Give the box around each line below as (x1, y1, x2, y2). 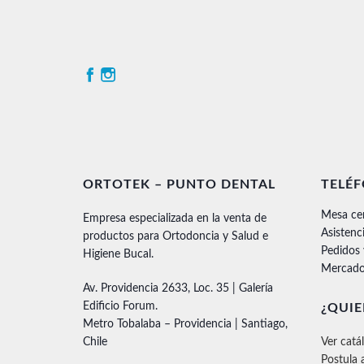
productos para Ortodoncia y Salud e (83, 231, 268, 243)
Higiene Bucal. (83, 249, 154, 261)
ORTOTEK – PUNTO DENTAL (83, 178, 275, 192)
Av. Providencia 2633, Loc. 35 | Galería (83, 283, 273, 295)
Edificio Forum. (83, 301, 158, 313)
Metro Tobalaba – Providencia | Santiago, (83, 318, 288, 331)
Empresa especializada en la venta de (83, 213, 266, 225)
